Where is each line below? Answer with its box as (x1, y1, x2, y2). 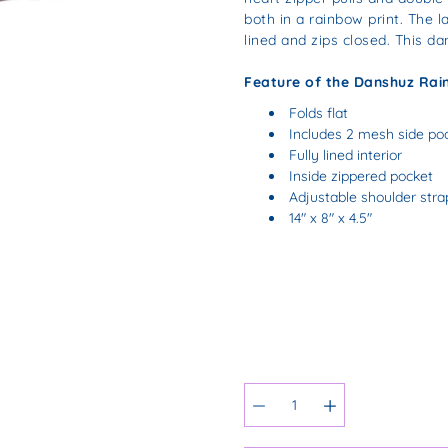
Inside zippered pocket (289, 166, 437, 185)
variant (243, 389, 291, 408)
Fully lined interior (289, 145, 406, 164)
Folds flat (289, 103, 348, 122)
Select (243, 371, 285, 390)
